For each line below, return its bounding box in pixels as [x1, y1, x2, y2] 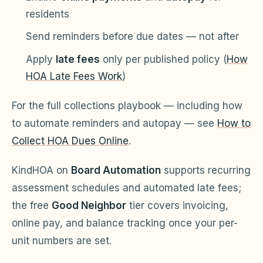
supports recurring [161, 164, 251, 176]
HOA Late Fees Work [26, 70, 122, 82]
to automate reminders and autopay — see [12, 117, 217, 129]
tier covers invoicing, [126, 199, 228, 211]
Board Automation [71, 164, 161, 176]
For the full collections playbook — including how [12, 99, 242, 112]
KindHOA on [12, 164, 71, 176]
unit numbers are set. [12, 234, 112, 247]
